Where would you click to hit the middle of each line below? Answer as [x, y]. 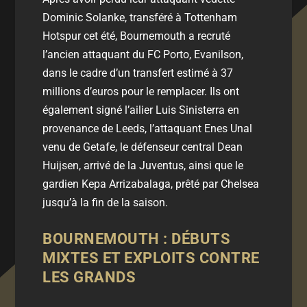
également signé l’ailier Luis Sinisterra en [141, 110]
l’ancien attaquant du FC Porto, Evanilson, [143, 55]
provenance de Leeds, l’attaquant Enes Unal [148, 129]
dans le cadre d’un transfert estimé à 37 [138, 73]
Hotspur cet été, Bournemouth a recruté [137, 36]
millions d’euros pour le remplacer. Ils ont [141, 92]
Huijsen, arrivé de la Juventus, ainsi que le [143, 166]
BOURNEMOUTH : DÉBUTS [137, 238]
